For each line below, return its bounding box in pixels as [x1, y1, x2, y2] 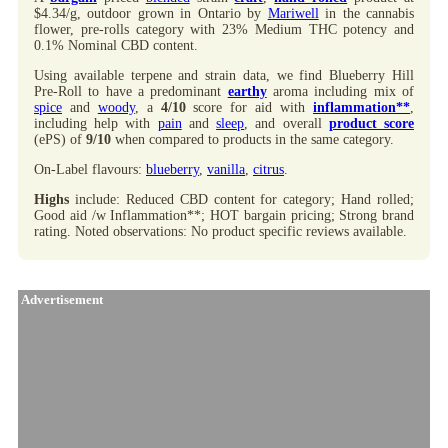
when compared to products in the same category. [111, 131, 394, 147]
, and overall [244, 115, 329, 131]
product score [328, 115, 415, 131]
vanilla [207, 161, 245, 177]
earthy [227, 83, 267, 99]
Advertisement [18, 292, 103, 307]
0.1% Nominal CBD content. [34, 37, 198, 53]
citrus [253, 161, 284, 177]
